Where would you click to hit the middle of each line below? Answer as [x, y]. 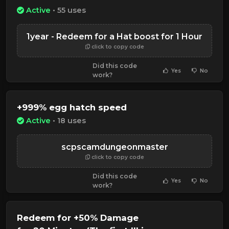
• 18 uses [68, 120]
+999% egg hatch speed [72, 108]
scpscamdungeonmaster [114, 147]
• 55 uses [68, 10]
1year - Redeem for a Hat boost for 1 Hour [114, 37]
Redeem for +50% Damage [78, 217]
